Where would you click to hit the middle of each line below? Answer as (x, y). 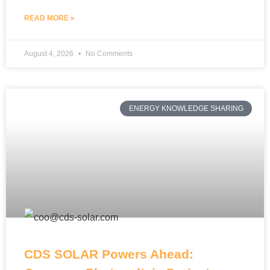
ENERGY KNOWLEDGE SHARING (186, 109)
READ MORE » (49, 18)
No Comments (108, 54)
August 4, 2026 (50, 54)
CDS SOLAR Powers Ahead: (109, 254)
